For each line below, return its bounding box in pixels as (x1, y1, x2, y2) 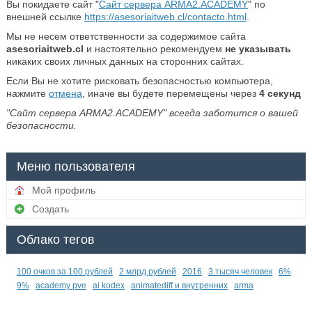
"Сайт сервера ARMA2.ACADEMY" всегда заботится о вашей (6, 107, 298, 119)
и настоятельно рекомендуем (83, 43, 225, 55)
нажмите (6, 88, 49, 100)
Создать (31, 203, 69, 215)
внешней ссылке (6, 11, 84, 23)
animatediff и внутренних (130, 281, 228, 291)
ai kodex (92, 281, 125, 291)
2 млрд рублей (118, 267, 176, 277)
